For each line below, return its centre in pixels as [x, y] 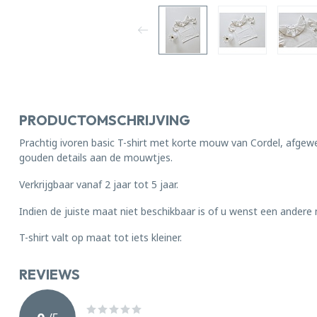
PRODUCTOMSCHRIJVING [105, 120]
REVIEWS [50, 275]
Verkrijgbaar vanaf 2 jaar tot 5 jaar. [99, 184]
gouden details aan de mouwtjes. [97, 157]
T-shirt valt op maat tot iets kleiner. [100, 238]
